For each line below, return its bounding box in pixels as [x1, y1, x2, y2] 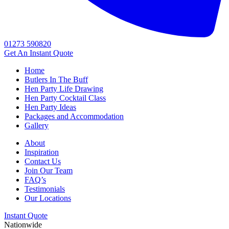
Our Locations [25, 194, 71, 202]
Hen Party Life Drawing [25, 84, 103, 93]
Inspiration [25, 148, 59, 156]
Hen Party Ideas [25, 103, 76, 111]
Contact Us [25, 157, 61, 166]
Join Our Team [25, 166, 73, 175]
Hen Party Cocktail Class [25, 94, 106, 102]
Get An [4, 49, 30, 57]
